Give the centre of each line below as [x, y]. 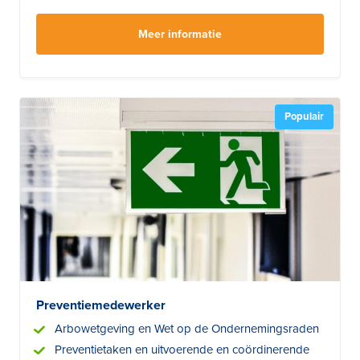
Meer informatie [180, 35]
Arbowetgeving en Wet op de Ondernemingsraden [187, 328]
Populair [304, 117]
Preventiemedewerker [101, 305]
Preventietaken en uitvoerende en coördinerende [182, 349]
